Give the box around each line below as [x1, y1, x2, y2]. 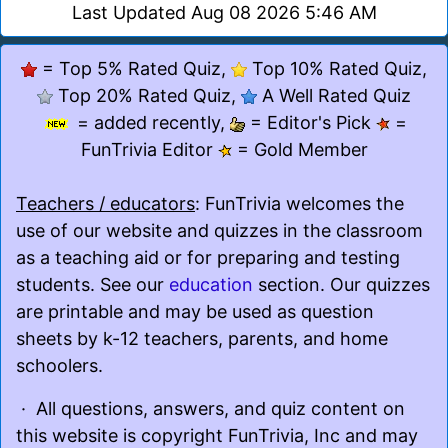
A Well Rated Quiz [257, 84, 411, 106]
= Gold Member [231, 138, 368, 160]
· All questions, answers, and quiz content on [16, 397, 405, 419]
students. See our [16, 273, 169, 295]
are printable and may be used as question [16, 300, 374, 322]
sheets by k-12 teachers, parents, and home [16, 327, 388, 349]
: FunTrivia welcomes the [195, 192, 404, 214]
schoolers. [16, 354, 103, 376]
